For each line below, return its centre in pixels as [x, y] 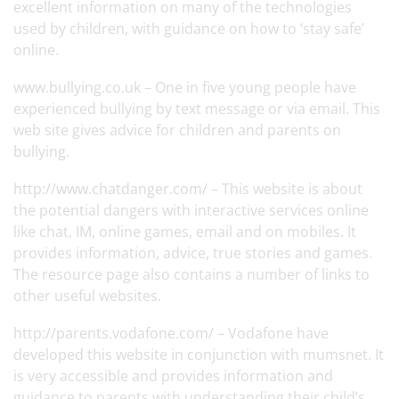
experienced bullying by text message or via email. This [197, 109]
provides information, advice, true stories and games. [193, 253]
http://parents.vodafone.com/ [114, 333]
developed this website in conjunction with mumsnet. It [199, 354]
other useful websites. [87, 296]
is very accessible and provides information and [173, 376]
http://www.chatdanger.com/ [110, 189]
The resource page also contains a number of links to [191, 274]
